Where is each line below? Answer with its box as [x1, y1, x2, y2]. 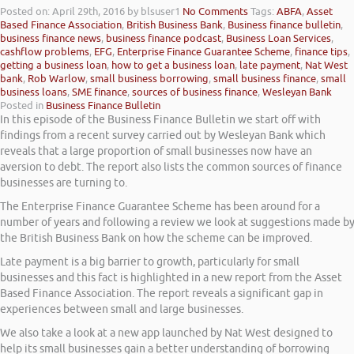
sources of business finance [132, 85, 258, 99]
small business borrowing [90, 71, 209, 85]
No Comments [183, 4, 248, 18]
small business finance [213, 71, 316, 85]
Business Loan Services [226, 31, 331, 45]
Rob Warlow [28, 71, 85, 85]
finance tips [295, 44, 348, 58]
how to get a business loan [111, 58, 235, 72]
